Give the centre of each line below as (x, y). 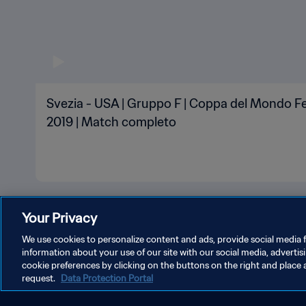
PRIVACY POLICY (66, 272)
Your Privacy (59, 218)
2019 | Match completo (111, 122)
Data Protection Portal (107, 278)
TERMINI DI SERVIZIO (171, 272)
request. (40, 278)
